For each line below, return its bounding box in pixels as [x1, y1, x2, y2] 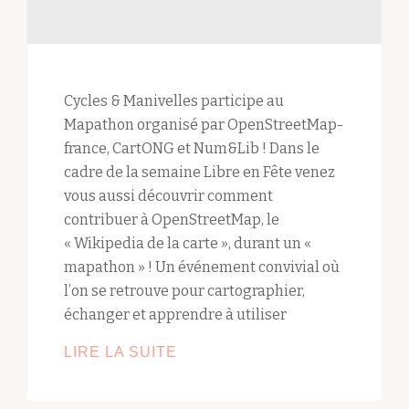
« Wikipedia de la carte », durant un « [64, 235, 311, 253]
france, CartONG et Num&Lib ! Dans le [64, 140, 320, 158]
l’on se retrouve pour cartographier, [64, 282, 305, 300]
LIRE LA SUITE [64, 344, 177, 361]
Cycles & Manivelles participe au [64, 92, 284, 110]
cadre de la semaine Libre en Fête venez [64, 163, 335, 182]
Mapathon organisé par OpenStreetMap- [64, 116, 343, 134]
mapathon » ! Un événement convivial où [64, 258, 340, 277]
